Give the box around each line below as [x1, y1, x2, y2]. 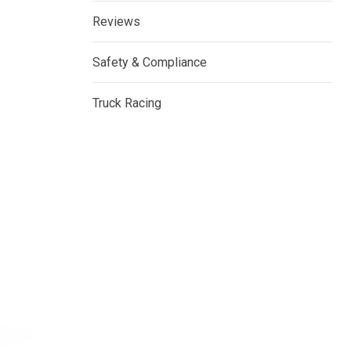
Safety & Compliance [92, 55, 207, 71]
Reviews [92, 14, 140, 30]
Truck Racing [92, 96, 161, 111]
